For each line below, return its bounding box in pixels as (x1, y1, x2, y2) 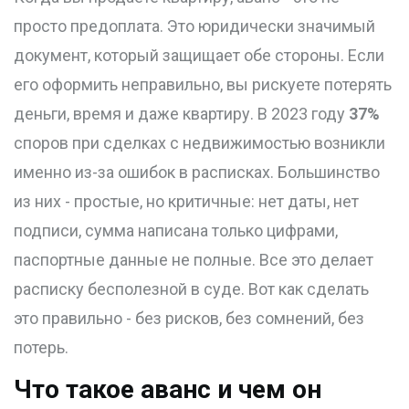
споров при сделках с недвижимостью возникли (14, 133, 385, 153)
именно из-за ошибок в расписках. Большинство (14, 163, 380, 183)
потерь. (14, 338, 68, 358)
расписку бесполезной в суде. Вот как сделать (14, 279, 369, 299)
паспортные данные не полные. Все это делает (14, 250, 373, 270)
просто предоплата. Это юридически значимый (14, 16, 375, 37)
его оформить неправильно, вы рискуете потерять (14, 75, 392, 95)
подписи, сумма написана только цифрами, (14, 221, 338, 241)
